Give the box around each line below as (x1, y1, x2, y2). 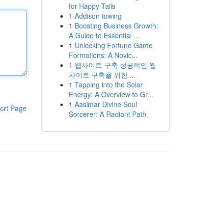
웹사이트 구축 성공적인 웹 (74, 60, 156, 70)
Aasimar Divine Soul (74, 99, 137, 109)
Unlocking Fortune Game (74, 40, 153, 50)
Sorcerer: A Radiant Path (68, 109, 146, 119)
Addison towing (74, 11, 122, 21)
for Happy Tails (68, 1, 115, 11)
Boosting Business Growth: (74, 21, 158, 30)
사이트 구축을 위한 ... (68, 70, 136, 80)
